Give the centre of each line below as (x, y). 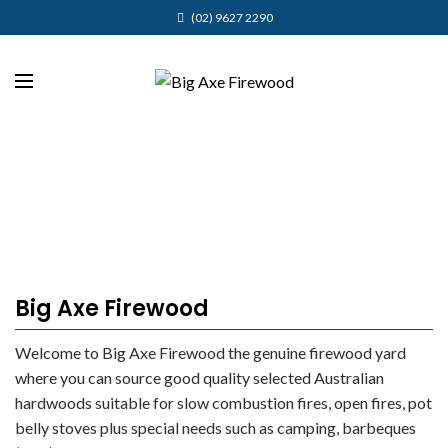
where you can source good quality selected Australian (199, 377)
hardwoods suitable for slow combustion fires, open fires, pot (223, 402)
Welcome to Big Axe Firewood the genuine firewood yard (210, 352)
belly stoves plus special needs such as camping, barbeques (215, 427)
